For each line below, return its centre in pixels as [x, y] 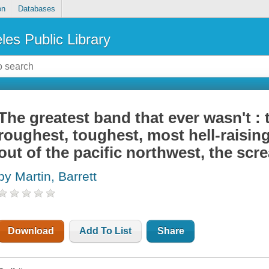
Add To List [106, 231]
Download [31, 231]
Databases [36, 9]
